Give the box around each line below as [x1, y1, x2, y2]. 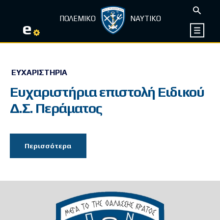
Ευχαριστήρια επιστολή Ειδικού [10, 84, 204, 100]
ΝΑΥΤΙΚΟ [130, 14, 161, 23]
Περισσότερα [25, 142, 72, 150]
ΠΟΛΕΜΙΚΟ [59, 14, 96, 23]
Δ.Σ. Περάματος [10, 100, 102, 116]
